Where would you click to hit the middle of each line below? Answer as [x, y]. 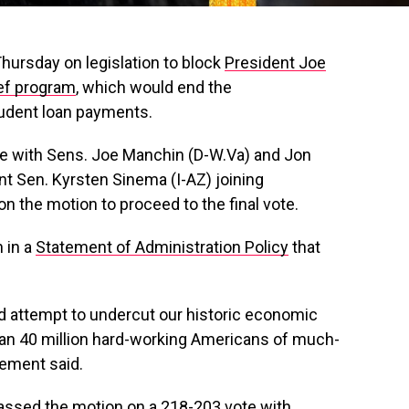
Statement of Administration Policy [162, 246]
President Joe [275, 62]
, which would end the [154, 87]
